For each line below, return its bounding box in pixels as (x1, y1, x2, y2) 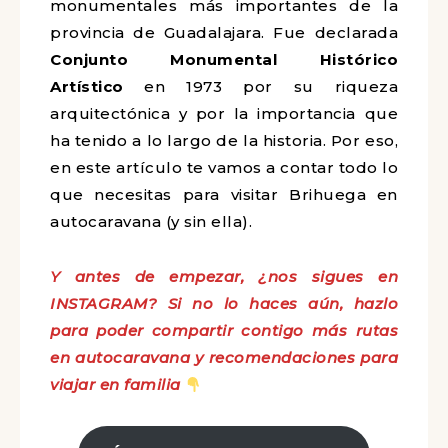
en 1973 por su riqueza (123, 77, 398, 96)
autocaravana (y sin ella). (50, 212, 252, 231)
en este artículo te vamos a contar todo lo (50, 158, 398, 177)
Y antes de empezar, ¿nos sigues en (50, 267, 398, 286)
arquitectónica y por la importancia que (50, 104, 398, 123)
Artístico (50, 77, 124, 96)
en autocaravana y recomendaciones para (50, 348, 398, 367)
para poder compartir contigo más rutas (50, 321, 398, 340)
